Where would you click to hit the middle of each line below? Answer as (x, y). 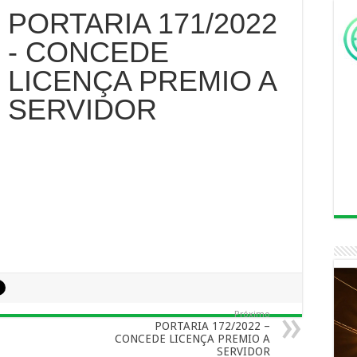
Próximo (252, 314)
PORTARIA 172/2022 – (212, 326)
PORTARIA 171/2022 (142, 24)
